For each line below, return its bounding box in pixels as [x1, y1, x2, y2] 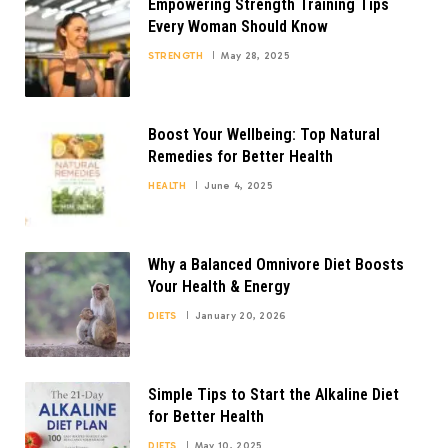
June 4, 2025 [204, 180, 273, 193]
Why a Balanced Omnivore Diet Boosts [148, 255, 404, 275]
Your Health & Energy [148, 277, 290, 297]
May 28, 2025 [221, 50, 290, 63]
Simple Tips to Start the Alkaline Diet [148, 385, 399, 405]
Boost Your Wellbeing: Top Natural [148, 125, 380, 145]
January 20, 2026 [194, 310, 287, 323]
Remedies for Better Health [148, 147, 333, 167]
